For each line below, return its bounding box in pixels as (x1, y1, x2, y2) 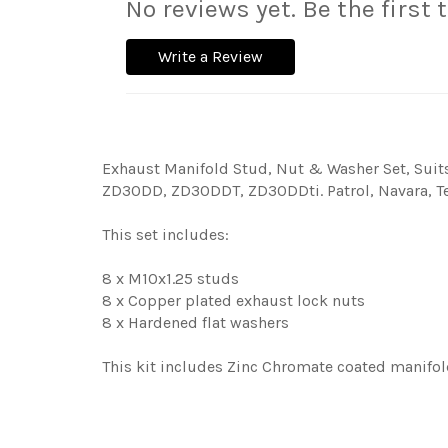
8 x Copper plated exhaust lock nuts (102, 291, 365, 311)
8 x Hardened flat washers (102, 313, 289, 333)
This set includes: (102, 225, 229, 245)
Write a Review (158, 47, 263, 67)
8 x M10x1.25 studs (102, 269, 239, 289)
